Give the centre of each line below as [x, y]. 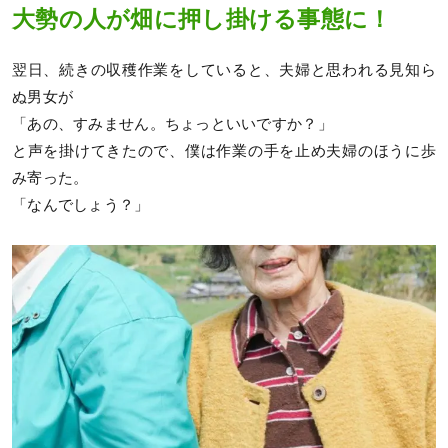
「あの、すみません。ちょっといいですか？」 [172, 123]
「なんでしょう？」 [81, 204]
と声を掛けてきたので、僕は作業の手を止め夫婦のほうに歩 [224, 150]
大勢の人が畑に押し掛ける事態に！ [202, 20]
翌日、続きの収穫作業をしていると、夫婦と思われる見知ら [224, 69]
